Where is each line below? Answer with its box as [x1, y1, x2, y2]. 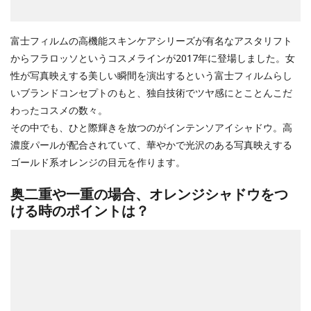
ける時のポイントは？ [10, 201, 149, 221]
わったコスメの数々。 [10, 103, 108, 117]
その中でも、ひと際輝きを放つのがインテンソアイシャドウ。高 [10, 120, 292, 134]
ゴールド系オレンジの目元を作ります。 [10, 155, 185, 169]
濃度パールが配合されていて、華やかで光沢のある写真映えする [10, 137, 292, 151]
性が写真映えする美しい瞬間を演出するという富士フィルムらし [10, 68, 292, 82]
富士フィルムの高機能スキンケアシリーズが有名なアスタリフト [10, 33, 292, 47]
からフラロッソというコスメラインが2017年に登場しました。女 [10, 51, 295, 65]
